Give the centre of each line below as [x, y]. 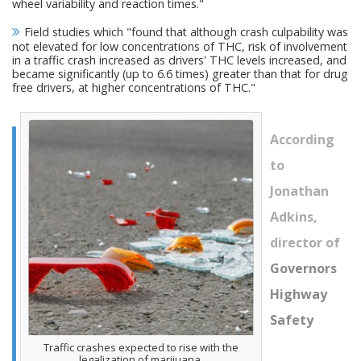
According [302, 139]
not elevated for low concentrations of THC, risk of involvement [180, 46]
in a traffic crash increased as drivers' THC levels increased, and [179, 60]
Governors [303, 268]
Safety [292, 320]
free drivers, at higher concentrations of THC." [134, 87]
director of [305, 243]
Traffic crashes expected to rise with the [141, 347]
